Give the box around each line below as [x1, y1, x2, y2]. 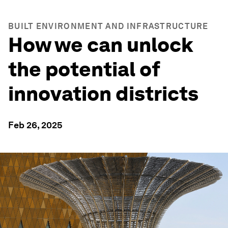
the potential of [8, 57, 160, 81]
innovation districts [8, 81, 198, 106]
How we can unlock [8, 33, 193, 57]
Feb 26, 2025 [8, 120, 63, 130]
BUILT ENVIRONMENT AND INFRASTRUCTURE [8, 21, 209, 31]
